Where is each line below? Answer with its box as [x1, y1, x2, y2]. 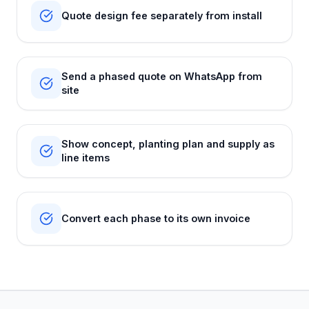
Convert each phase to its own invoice [61, 212, 250, 224]
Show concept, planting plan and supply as [61, 138, 275, 150]
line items [61, 152, 110, 163]
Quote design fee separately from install [61, 10, 262, 21]
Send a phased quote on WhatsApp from [61, 70, 262, 82]
